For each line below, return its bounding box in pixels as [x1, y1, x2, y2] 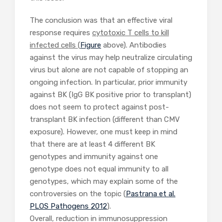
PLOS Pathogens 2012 [30, 201, 107, 211]
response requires [30, 28, 92, 37]
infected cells [30, 40, 78, 50]
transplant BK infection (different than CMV [30, 114, 180, 124]
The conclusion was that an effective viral [30, 15, 172, 25]
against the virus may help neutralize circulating [30, 53, 192, 62]
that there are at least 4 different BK [30, 139, 155, 149]
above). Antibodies [101, 40, 166, 50]
